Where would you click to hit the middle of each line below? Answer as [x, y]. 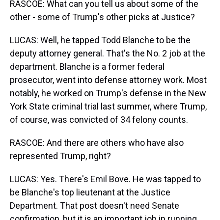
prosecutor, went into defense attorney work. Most [108, 80]
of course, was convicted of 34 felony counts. [99, 120]
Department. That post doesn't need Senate [95, 206]
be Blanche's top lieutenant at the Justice [90, 192]
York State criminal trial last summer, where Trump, [108, 106]
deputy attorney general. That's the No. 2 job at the [108, 53]
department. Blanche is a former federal [87, 67]
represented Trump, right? [60, 156]
